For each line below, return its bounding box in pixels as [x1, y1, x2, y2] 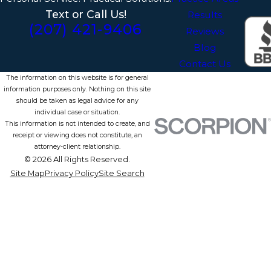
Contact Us [179, 58, 230, 70]
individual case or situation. [34, 108, 120, 117]
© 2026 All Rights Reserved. [24, 154, 130, 165]
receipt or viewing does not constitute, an [12, 131, 142, 140]
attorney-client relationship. [34, 143, 120, 151]
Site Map [10, 168, 45, 178]
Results [188, 9, 222, 21]
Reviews [186, 25, 224, 38]
